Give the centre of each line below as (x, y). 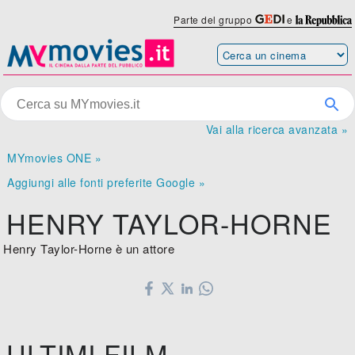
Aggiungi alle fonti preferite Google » (107, 183)
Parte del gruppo (214, 19)
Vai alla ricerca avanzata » (277, 130)
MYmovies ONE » (55, 158)
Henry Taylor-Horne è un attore (89, 249)
